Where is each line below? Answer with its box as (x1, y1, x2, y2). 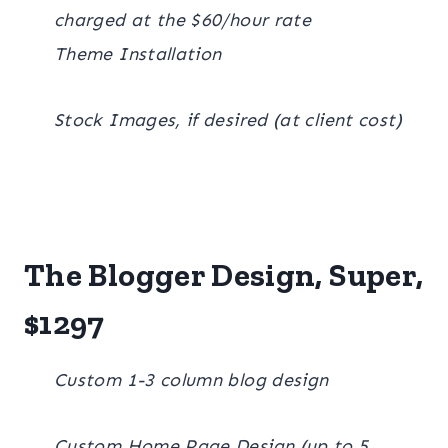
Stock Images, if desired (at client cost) (54, 108, 403, 131)
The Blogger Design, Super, (24, 255, 424, 294)
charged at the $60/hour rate (54, 8, 312, 31)
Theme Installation (54, 42, 222, 65)
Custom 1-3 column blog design (54, 368, 329, 391)
